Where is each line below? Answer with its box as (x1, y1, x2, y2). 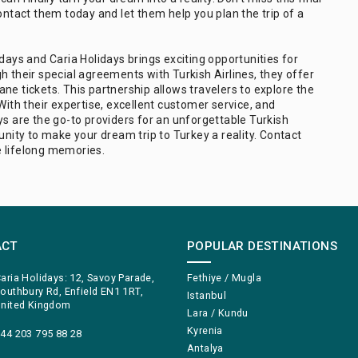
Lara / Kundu (187, 307, 249, 320)
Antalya (187, 342, 224, 355)
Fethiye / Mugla (187, 272, 261, 284)
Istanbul (187, 289, 227, 302)
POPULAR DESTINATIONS (187, 239, 337, 254)
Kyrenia (187, 324, 223, 337)
